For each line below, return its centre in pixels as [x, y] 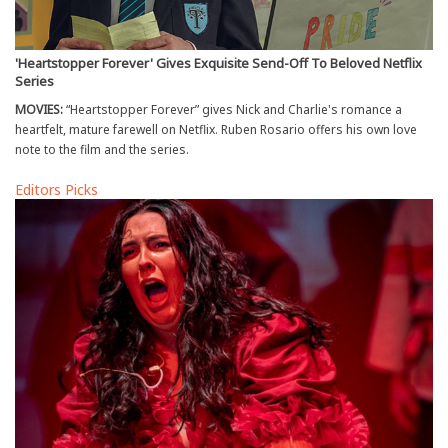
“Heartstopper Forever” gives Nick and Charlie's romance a [232, 109]
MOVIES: [39, 109]
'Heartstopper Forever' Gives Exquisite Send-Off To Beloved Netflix [218, 62]
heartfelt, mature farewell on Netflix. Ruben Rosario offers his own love [216, 129]
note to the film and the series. [102, 149]
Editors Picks [56, 189]
